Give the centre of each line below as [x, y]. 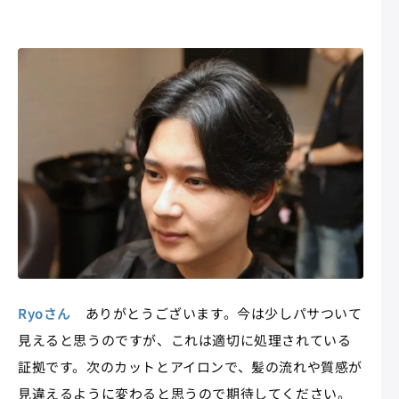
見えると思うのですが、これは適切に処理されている [185, 339]
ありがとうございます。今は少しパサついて [217, 313]
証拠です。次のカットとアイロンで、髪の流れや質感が [191, 366]
